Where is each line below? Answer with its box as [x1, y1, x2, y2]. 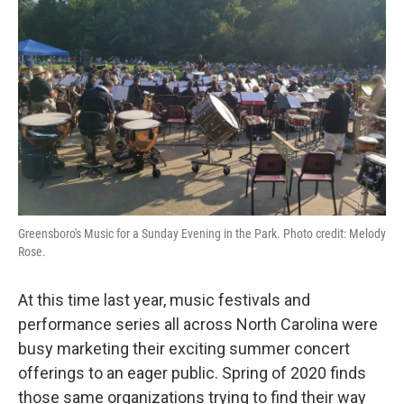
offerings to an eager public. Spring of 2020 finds [18, 363, 366, 382]
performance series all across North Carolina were [18, 315, 378, 334]
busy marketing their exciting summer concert [18, 339, 350, 358]
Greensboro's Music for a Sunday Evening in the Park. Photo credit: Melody [18, 226, 386, 241]
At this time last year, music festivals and [18, 290, 310, 309]
